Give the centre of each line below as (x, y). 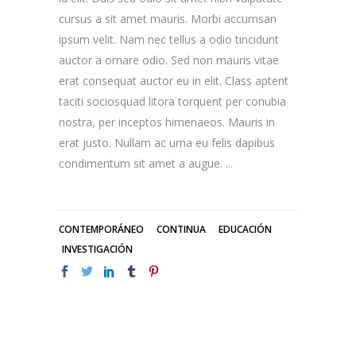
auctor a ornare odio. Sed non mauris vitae (169, 60)
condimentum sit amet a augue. (142, 163)
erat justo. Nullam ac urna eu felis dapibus (167, 142)
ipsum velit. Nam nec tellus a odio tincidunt (169, 39)
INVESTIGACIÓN (97, 249)
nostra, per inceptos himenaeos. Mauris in (167, 122)
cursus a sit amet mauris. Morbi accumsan (168, 18)
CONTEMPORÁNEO (101, 229)
